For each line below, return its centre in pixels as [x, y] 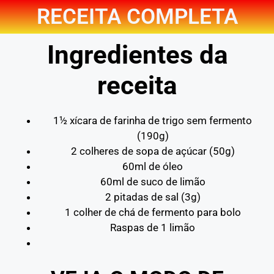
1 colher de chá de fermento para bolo [153, 212]
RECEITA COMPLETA [137, 17]
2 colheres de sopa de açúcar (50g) [153, 151]
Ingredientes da [137, 55]
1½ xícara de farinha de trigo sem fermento [153, 120]
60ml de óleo [153, 166]
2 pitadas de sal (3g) [153, 197]
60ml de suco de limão [153, 182]
